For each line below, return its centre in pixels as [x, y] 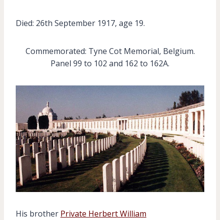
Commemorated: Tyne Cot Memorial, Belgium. [110, 51]
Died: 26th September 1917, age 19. [80, 23]
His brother [38, 214]
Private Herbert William [103, 214]
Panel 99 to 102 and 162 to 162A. [110, 63]
